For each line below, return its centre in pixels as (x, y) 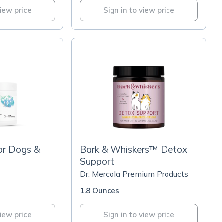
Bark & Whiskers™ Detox (134, 149)
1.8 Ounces (100, 191)
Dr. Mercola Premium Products (134, 174)
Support (97, 161)
